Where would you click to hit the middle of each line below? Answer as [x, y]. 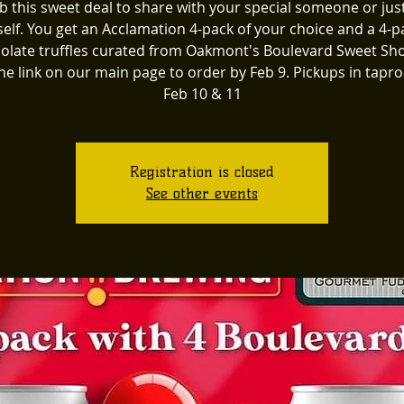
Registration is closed [202, 172]
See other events [202, 193]
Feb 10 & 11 [202, 94]
